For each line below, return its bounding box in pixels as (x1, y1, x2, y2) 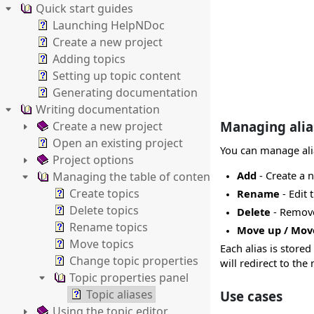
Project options (53, 152, 134, 168)
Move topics (69, 236, 134, 252)
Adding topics (53, 51, 125, 67)
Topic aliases (86, 287, 153, 302)
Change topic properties (69, 253, 198, 268)
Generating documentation (53, 85, 198, 100)
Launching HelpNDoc (53, 18, 165, 33)
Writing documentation (36, 102, 160, 117)
